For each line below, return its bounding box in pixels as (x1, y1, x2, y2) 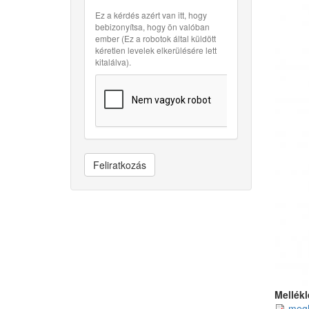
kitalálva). (95, 56, 131, 68)
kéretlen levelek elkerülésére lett (95, 44, 217, 56)
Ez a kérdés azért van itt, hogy (95, 9, 207, 21)
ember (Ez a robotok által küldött (95, 32, 216, 44)
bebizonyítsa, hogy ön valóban (95, 21, 210, 32)
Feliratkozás (93, 158, 146, 172)
